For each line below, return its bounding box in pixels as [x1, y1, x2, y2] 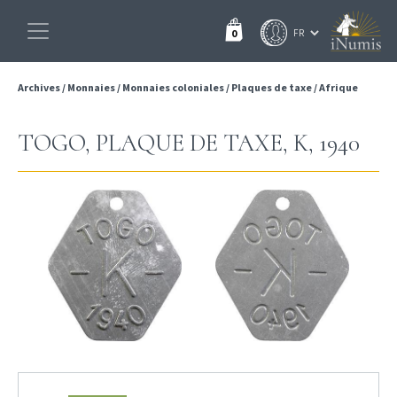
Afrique [319, 81, 358, 94]
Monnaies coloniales [122, 81, 224, 94]
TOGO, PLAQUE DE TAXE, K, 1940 [18, 128, 360, 158]
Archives [18, 81, 62, 94]
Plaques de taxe [231, 81, 312, 94]
